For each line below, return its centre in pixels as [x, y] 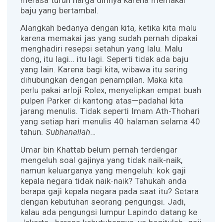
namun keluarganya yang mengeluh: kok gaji [103, 170]
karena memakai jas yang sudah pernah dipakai [109, 38]
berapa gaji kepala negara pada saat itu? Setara [109, 191]
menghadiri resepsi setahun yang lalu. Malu [101, 49]
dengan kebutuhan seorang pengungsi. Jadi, [103, 201]
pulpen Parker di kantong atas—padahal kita [102, 101]
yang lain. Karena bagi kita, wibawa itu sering [104, 70]
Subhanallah [68, 132]
